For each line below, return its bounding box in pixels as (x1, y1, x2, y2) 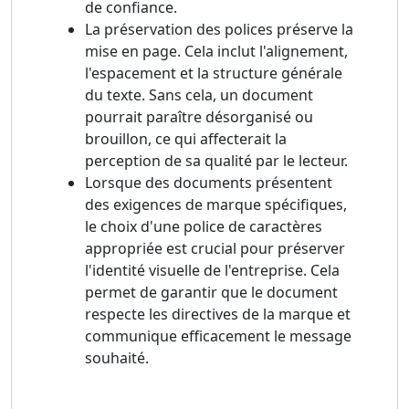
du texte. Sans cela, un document (85, 85, 313, 106)
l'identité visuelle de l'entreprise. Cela (85, 260, 340, 281)
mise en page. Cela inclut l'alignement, (85, 41, 348, 62)
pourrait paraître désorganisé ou (85, 107, 313, 128)
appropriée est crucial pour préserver (85, 238, 345, 259)
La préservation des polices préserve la (85, 19, 353, 40)
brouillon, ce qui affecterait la (85, 129, 287, 150)
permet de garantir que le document (85, 282, 338, 303)
